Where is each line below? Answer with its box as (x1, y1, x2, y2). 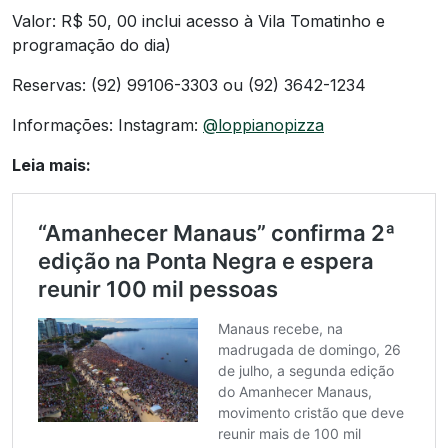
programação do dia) (12, 34, 171, 55)
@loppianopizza (203, 114, 324, 135)
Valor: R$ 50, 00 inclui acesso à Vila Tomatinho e (12, 10, 385, 31)
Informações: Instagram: (12, 114, 203, 135)
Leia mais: (12, 154, 91, 175)
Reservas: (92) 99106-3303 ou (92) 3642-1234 (12, 74, 366, 95)
